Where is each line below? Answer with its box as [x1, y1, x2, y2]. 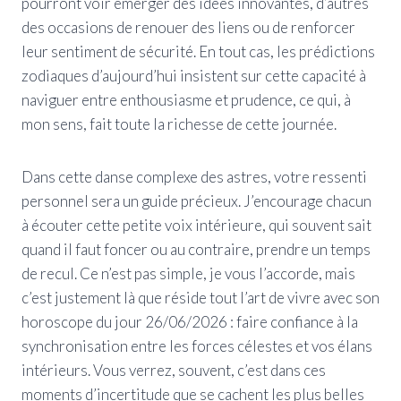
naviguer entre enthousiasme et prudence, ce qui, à [21, 90, 351, 109]
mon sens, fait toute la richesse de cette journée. [21, 114, 337, 133]
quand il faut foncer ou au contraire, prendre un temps [21, 239, 371, 259]
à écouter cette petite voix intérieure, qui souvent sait [21, 215, 371, 235]
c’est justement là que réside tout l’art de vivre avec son [21, 287, 380, 307]
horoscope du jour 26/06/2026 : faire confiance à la [21, 311, 358, 331]
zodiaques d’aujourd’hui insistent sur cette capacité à [21, 65, 366, 85]
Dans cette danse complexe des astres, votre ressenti [21, 166, 367, 186]
